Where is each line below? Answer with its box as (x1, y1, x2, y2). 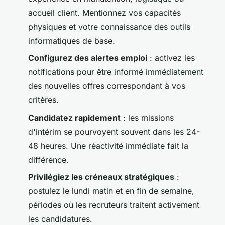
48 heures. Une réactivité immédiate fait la (28, 140, 188, 151)
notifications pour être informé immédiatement (28, 67, 203, 77)
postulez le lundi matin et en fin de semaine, (28, 186, 194, 196)
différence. (28, 154, 69, 165)
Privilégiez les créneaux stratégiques (28, 172, 174, 182)
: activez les (147, 53, 195, 63)
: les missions (121, 112, 174, 123)
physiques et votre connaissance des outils (28, 21, 190, 32)
